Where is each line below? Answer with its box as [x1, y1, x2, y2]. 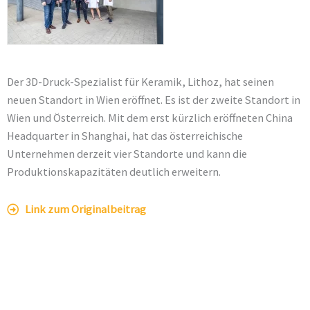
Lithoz [188, 75, 219, 89]
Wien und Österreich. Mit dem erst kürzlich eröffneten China [7, 111, 293, 125]
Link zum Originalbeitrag [25, 202, 147, 216]
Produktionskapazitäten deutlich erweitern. [7, 165, 221, 179]
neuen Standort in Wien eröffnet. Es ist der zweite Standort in [7, 93, 300, 107]
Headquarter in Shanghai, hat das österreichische [7, 129, 243, 143]
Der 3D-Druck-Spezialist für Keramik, [7, 75, 188, 89]
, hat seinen [219, 75, 274, 89]
